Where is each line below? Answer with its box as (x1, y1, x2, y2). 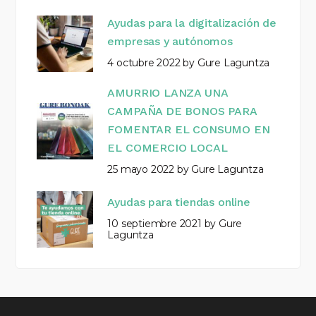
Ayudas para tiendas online (107, 195, 250, 209)
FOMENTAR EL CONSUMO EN (107, 122, 270, 136)
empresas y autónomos (107, 35, 233, 49)
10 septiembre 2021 (107, 217, 202, 231)
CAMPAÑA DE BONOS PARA (107, 104, 257, 118)
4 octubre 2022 (107, 56, 181, 70)
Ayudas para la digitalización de (107, 16, 276, 30)
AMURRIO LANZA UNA (107, 85, 228, 99)
